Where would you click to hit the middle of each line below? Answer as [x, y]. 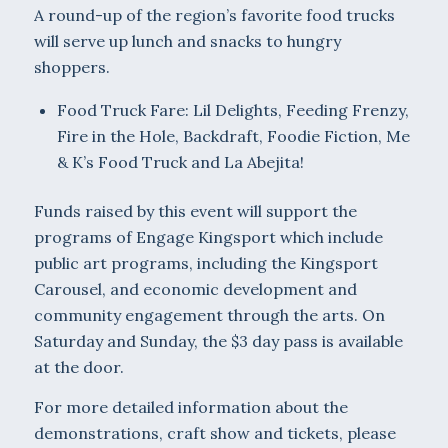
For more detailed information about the [190, 406]
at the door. [78, 367]
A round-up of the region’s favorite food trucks [214, 15]
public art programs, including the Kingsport [205, 263]
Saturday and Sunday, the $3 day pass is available [218, 341]
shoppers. [71, 67]
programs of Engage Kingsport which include [208, 237]
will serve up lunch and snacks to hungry [187, 41]
